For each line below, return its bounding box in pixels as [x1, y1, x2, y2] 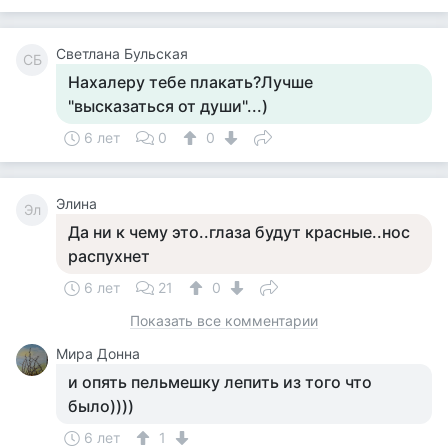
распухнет [68, 246, 150, 266]
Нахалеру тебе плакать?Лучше [68, 72, 313, 92]
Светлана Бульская [56, 45, 188, 62]
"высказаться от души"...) [68, 96, 268, 116]
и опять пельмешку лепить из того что [68, 372, 372, 392]
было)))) [68, 396, 134, 416]
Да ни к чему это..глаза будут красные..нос [68, 222, 410, 242]
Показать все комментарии [130, 312, 318, 329]
